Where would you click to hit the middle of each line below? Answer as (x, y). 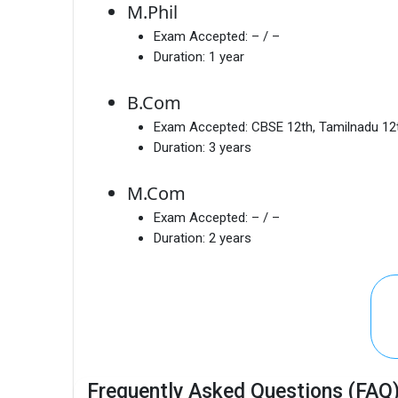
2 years (230, 238)
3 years (230, 147)
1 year (227, 56)
